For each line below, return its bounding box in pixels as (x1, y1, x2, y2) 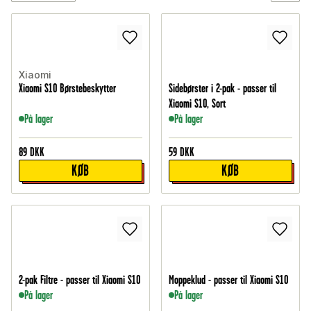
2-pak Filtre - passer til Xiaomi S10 (19, 273, 140, 287)
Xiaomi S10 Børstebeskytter (19, 81, 116, 96)
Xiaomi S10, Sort (169, 96, 226, 111)
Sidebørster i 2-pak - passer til (169, 81, 276, 96)
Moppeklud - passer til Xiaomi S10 (169, 273, 288, 287)
